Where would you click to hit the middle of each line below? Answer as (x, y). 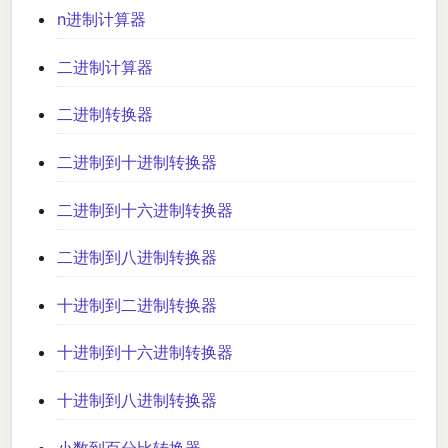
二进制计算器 (105, 66)
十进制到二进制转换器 (137, 304)
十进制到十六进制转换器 (145, 352)
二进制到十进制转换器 (137, 162)
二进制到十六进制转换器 (145, 209)
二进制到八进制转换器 (137, 257)
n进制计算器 (102, 19)
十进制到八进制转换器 (137, 400)
